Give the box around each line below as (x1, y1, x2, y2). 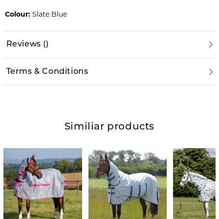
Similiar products (64, 122, 155, 132)
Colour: (4, 10, 30, 19)
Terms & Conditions (6, 67, 88, 76)
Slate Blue (30, 10, 67, 19)
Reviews (6, 41, 41, 49)
